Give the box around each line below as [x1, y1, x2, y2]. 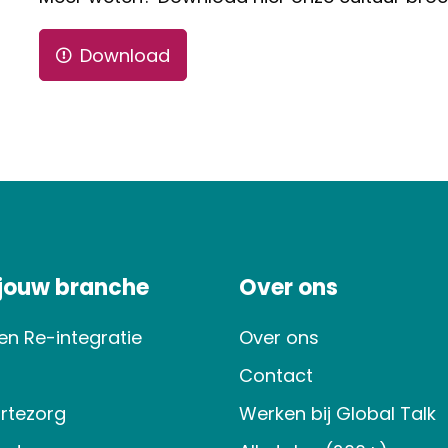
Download [79, 42, 170, 68]
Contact [239, 362, 313, 388]
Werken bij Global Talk [239, 400, 436, 426]
